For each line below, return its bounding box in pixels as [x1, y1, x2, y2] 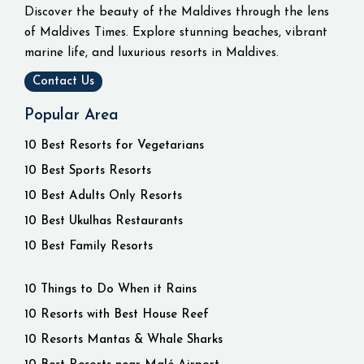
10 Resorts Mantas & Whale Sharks [24, 334, 223, 346]
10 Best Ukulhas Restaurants [24, 215, 183, 227]
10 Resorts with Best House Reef [24, 309, 209, 321]
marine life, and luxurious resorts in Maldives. [24, 47, 279, 59]
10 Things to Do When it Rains [24, 284, 197, 296]
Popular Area [24, 108, 119, 123]
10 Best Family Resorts [24, 240, 153, 253]
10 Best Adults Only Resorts [24, 190, 182, 202]
